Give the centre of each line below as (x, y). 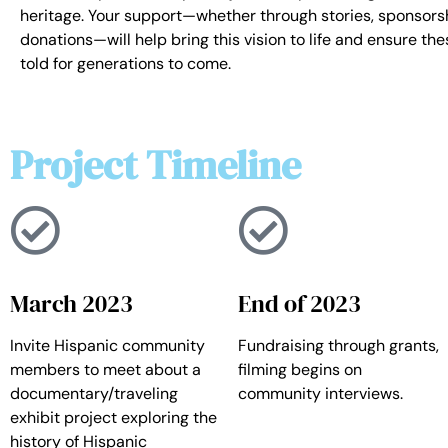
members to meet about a (105, 369)
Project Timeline (155, 164)
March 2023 (71, 303)
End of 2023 (299, 303)
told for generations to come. (125, 64)
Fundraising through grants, (338, 345)
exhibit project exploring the (113, 417)
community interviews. (320, 393)
